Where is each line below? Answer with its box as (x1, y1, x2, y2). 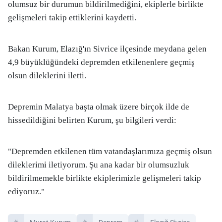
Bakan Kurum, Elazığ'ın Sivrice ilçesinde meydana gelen (8, 44, 207, 54)
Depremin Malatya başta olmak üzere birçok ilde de (8, 102, 189, 111)
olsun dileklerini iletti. (8, 71, 86, 80)
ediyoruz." (8, 187, 45, 196)
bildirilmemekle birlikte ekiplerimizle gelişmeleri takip (8, 173, 201, 183)
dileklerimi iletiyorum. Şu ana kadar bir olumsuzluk (8, 160, 189, 169)
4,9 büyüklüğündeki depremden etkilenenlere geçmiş (8, 57, 195, 67)
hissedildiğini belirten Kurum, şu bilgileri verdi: (8, 115, 176, 125)
